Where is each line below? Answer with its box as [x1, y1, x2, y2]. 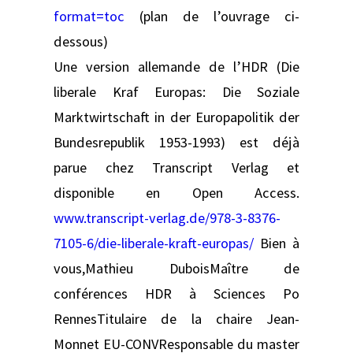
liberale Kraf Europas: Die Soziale [54, 82, 299, 101]
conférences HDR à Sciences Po [54, 284, 299, 303]
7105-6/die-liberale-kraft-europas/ [54, 233, 254, 252]
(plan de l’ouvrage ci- [124, 6, 299, 25]
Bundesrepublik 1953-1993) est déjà [54, 132, 299, 151]
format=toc [54, 6, 124, 25]
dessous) [54, 32, 108, 50]
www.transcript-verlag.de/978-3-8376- [54, 208, 281, 227]
